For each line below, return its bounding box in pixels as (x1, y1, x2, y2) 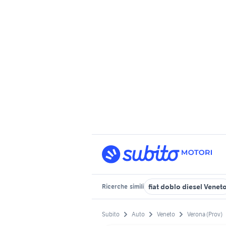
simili (129, 183, 144, 190)
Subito (102, 210, 120, 218)
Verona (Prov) (187, 210, 222, 218)
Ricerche (102, 183, 129, 190)
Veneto (157, 210, 175, 218)
